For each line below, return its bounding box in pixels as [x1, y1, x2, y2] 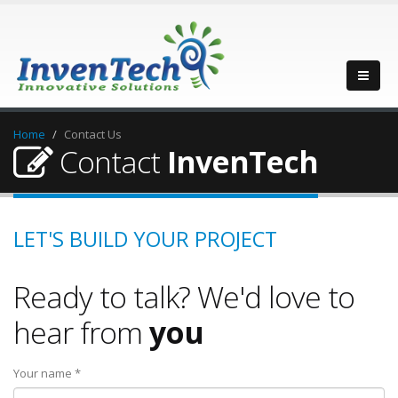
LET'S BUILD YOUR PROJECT [13, 225, 277, 253]
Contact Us [64, 126, 122, 142]
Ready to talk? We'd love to [13, 276, 354, 317]
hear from [13, 312, 149, 353]
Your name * [13, 365, 81, 381]
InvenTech [167, 141, 318, 182]
